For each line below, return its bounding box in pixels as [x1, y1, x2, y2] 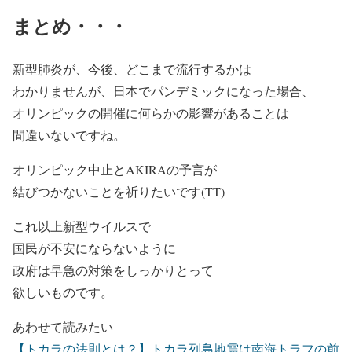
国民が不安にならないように [13, 239, 176, 256]
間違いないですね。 [13, 126, 126, 143]
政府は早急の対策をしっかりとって [13, 261, 214, 278]
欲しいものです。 [13, 283, 113, 300]
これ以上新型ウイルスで [13, 217, 151, 234]
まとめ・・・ [13, 11, 128, 39]
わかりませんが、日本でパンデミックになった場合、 [13, 82, 314, 99]
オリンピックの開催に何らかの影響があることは [13, 104, 289, 121]
